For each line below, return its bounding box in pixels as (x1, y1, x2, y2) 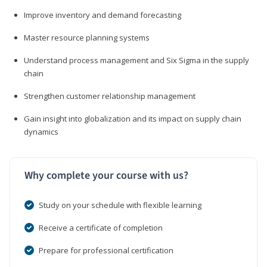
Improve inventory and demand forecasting (24, 9, 181, 20)
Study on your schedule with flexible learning (39, 199, 201, 210)
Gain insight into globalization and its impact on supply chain (24, 113, 241, 124)
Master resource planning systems (24, 32, 150, 43)
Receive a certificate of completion (39, 222, 163, 233)
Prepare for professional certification (39, 244, 173, 256)
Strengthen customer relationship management (24, 90, 195, 101)
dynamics (24, 126, 58, 137)
